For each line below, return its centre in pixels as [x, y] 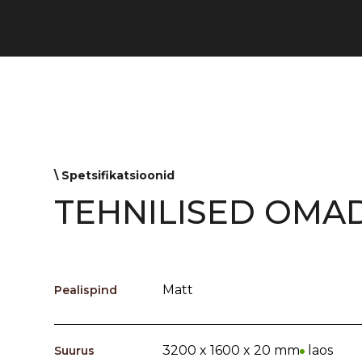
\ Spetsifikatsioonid [115, 175]
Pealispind [86, 290]
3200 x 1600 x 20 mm [231, 350]
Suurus [75, 350]
